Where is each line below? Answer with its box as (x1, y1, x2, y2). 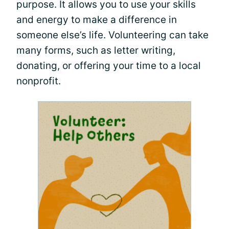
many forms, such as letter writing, (16, 44, 175, 57)
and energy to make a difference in (16, 14, 177, 26)
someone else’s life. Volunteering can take (16, 29, 209, 41)
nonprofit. (16, 75, 61, 87)
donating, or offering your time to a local (16, 60, 201, 72)
